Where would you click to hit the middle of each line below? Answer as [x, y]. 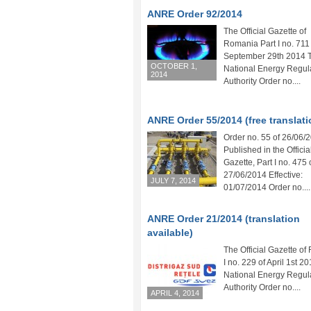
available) [170, 233]
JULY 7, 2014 [173, 180]
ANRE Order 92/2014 [195, 14]
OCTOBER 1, [174, 66]
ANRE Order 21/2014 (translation [224, 219]
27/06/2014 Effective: [263, 175]
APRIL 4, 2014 [175, 293]
